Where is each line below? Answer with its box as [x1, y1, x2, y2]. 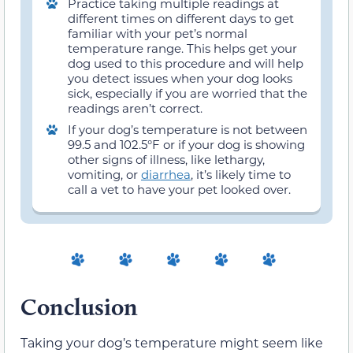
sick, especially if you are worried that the [68, 84, 307, 101]
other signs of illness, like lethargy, [68, 150, 265, 167]
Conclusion [20, 292, 138, 322]
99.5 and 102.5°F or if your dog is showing [68, 136, 305, 152]
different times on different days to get [68, 9, 294, 26]
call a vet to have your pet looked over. [68, 180, 291, 197]
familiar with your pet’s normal [68, 24, 247, 41]
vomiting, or [68, 165, 141, 182]
